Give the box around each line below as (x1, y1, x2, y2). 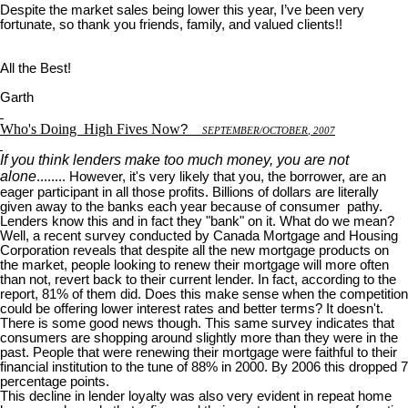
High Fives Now (80, 120, 180, 137)
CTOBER (270, 125, 308, 136)
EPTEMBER (208, 125, 260, 136)
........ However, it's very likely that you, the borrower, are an (36, 168, 386, 184)
